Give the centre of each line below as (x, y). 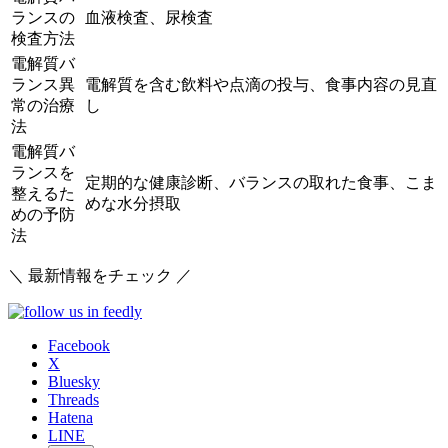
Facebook (79, 346)
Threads (73, 400)
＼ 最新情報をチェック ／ (100, 276)
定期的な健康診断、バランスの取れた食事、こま (261, 183)
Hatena (70, 418)
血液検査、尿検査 (149, 18)
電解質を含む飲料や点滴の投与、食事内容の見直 (261, 85)
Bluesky (74, 382)
